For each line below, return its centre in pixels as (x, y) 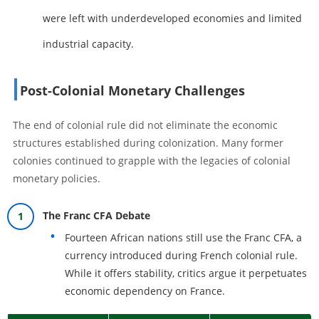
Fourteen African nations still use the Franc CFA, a (183, 237)
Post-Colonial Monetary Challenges (132, 90)
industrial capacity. (88, 43)
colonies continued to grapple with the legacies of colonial (152, 160)
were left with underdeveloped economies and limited (172, 18)
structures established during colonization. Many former (148, 142)
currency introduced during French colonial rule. (181, 255)
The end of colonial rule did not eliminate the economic (145, 125)
